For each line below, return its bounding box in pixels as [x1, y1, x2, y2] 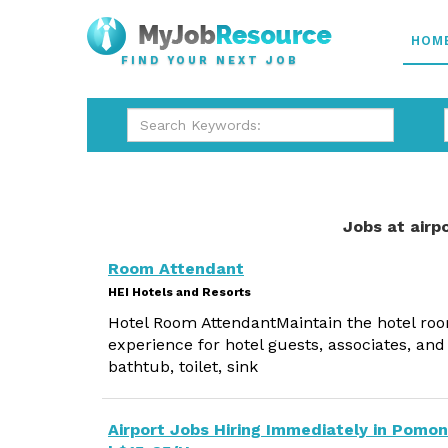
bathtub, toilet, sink [108, 357, 258, 376]
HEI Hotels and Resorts [108, 285, 251, 299]
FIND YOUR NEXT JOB [120, 54, 299, 67]
